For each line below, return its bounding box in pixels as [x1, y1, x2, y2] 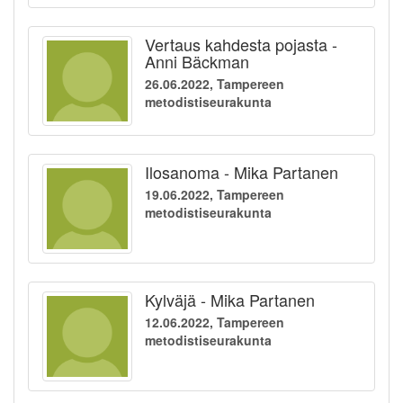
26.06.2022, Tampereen [145, 75, 284, 94]
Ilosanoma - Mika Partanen [145, 160, 338, 184]
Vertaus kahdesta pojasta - [145, 32, 337, 57]
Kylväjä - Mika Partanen [145, 288, 315, 312]
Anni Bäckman [145, 49, 249, 74]
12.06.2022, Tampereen [145, 313, 284, 332]
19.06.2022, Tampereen [145, 185, 284, 204]
